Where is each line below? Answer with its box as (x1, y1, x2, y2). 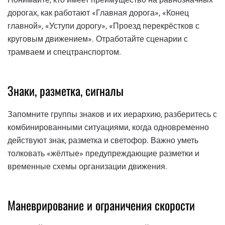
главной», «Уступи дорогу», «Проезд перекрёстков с (8, 21, 199, 31)
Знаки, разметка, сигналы (8, 81, 124, 100)
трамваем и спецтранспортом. (8, 47, 121, 57)
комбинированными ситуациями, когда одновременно (8, 122, 209, 132)
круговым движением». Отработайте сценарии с (8, 34, 188, 44)
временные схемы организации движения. (8, 161, 167, 171)
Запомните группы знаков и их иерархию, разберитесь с (8, 109, 217, 119)
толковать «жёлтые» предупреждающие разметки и (8, 148, 199, 158)
